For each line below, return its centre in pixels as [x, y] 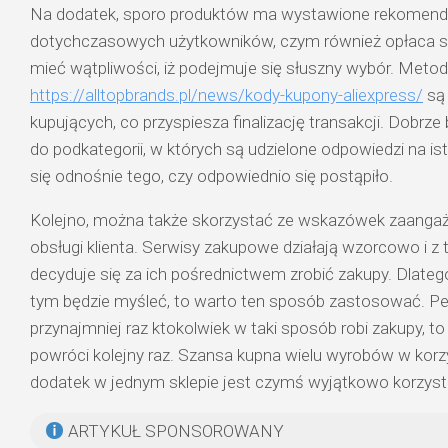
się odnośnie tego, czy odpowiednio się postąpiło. [211, 175]
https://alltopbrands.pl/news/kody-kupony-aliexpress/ [226, 94]
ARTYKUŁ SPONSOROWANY [174, 430]
